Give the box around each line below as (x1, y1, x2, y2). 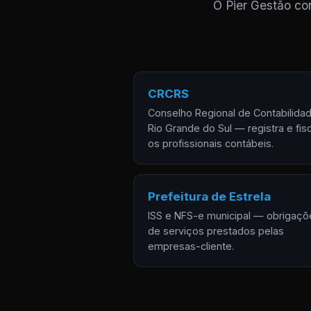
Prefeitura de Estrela (148, 190, 271, 203)
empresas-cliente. (148, 240, 234, 252)
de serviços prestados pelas (148, 225, 284, 237)
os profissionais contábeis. (148, 137, 274, 149)
